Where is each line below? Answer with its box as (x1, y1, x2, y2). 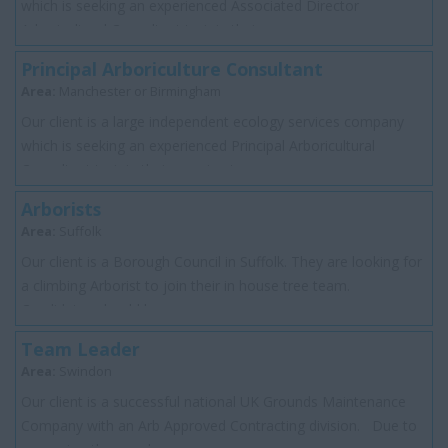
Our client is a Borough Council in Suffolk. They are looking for (21, 252, 422, 272)
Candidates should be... (21, 300, 169, 320)
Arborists (21, 197, 101, 222)
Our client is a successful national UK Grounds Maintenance (21, 392, 406, 412)
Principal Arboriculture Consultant (21, 57, 323, 82)
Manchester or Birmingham (59, 82, 221, 101)
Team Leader (21, 337, 140, 362)
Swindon (59, 362, 112, 381)
